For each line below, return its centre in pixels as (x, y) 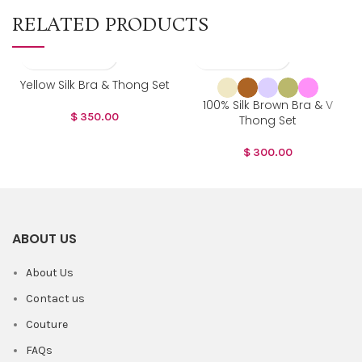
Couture (47, 324)
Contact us (55, 299)
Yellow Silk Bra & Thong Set (95, 85)
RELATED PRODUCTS (111, 25)
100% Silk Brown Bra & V (267, 105)
